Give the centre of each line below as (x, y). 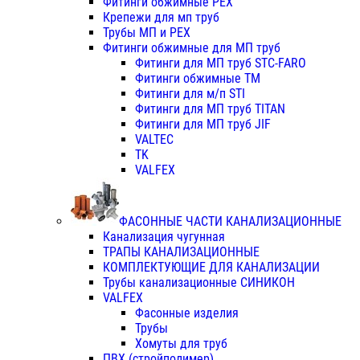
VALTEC (154, 140)
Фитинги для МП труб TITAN (210, 109)
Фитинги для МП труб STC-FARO (221, 63)
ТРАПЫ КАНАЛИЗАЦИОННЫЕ (181, 252)
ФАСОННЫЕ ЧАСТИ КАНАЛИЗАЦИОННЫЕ (230, 222)
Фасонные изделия (187, 313)
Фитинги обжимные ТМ (198, 79)
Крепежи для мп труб (161, 18)
